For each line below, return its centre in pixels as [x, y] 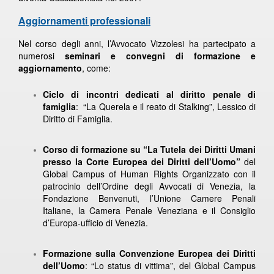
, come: [96, 68]
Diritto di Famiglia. [78, 118]
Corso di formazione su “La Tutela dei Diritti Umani [149, 149]
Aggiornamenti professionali [84, 20]
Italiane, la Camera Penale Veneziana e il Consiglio [149, 210]
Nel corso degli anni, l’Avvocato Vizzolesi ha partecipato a [137, 43]
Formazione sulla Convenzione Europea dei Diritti [149, 253]
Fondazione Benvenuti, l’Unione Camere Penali [149, 198]
